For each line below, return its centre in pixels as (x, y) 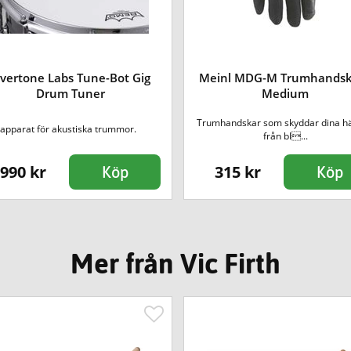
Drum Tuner (71, 93)
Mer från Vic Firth (175, 264)
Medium (286, 93)
